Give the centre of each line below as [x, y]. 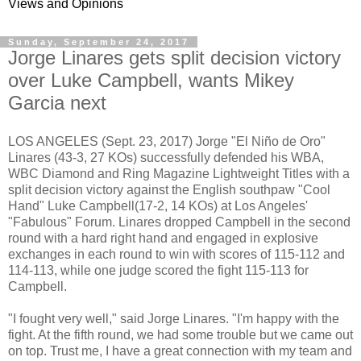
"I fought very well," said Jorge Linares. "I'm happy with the [174, 318]
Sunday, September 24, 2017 [99, 42]
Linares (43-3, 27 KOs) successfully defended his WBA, [166, 157]
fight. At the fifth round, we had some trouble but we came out [180, 334]
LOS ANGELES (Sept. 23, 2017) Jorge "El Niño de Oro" [167, 141]
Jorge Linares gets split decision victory [174, 58]
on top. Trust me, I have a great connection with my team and [180, 351]
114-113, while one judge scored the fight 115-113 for [158, 270]
